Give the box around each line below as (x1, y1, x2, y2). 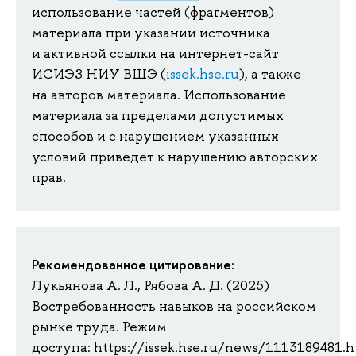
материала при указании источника (32, 23, 270, 41)
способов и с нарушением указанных (32, 126, 279, 145)
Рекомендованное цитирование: (32, 255, 234, 274)
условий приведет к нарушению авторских (32, 147, 318, 165)
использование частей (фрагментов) (32, 2, 274, 21)
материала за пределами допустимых (32, 106, 284, 124)
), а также (239, 64, 301, 83)
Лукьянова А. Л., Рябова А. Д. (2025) (32, 277, 269, 295)
